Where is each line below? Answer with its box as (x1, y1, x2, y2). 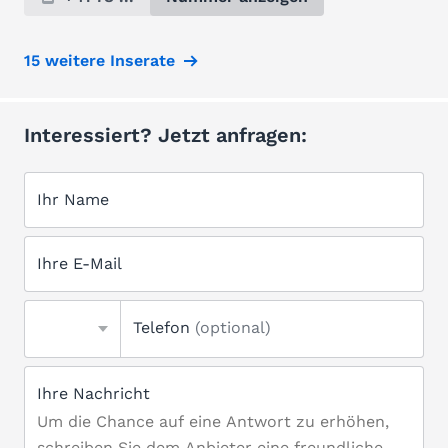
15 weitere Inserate (24, 51, 175, 70)
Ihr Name (37, 190, 109, 209)
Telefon (133, 318, 195, 337)
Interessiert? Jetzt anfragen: (24, 123, 307, 147)
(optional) (195, 318, 271, 337)
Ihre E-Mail (37, 254, 122, 273)
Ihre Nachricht (37, 384, 150, 403)
